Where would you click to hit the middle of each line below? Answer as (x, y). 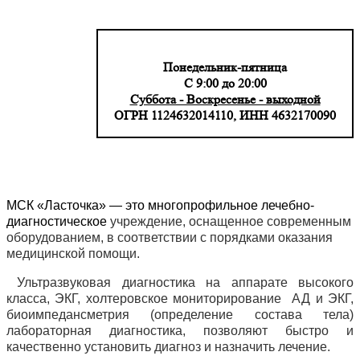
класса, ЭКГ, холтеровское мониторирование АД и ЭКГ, (180, 299)
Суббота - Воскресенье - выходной (225, 100)
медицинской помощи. (73, 254)
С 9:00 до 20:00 (225, 84)
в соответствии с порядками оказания (220, 238)
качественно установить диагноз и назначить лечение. (168, 347)
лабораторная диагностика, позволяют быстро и (180, 331)
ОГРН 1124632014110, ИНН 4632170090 (225, 116)
